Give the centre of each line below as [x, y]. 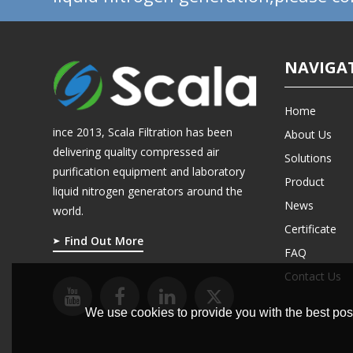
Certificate [311, 229]
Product [305, 181]
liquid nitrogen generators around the [148, 191]
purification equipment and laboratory [149, 172]
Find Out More [104, 241]
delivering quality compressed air [136, 152]
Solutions [308, 158]
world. [69, 211]
